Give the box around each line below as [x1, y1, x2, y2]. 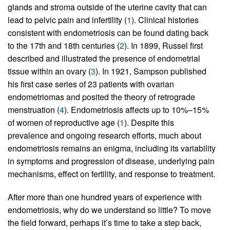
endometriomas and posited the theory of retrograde [8, 91, 195, 103]
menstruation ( [8, 104, 60, 116]
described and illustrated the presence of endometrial [8, 52, 200, 65]
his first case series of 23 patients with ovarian [8, 78, 174, 90]
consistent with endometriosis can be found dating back [8, 27, 208, 39]
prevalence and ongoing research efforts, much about [8, 129, 201, 142]
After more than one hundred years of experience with [8, 191, 202, 203]
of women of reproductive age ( [8, 117, 120, 129]
